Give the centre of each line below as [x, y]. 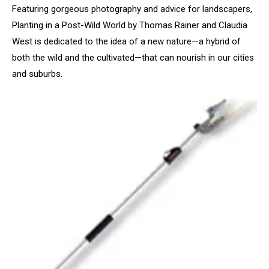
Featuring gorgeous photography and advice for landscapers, [132, 9]
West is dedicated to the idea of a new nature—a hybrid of [126, 41]
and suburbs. [37, 74]
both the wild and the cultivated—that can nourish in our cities [133, 57]
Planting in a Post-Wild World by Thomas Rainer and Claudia [130, 25]
